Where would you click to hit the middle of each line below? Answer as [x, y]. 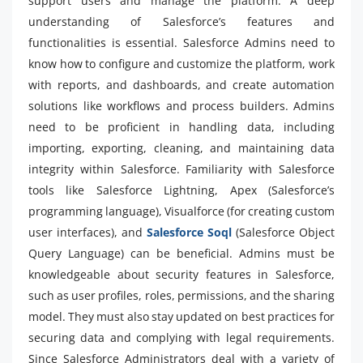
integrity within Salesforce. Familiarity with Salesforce [181, 169]
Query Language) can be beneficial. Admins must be [181, 253]
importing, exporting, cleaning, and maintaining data [181, 148]
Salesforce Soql [189, 232]
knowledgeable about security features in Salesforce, [181, 274]
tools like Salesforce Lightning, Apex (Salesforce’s [181, 190]
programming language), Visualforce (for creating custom [181, 211]
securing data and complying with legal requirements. [181, 337]
